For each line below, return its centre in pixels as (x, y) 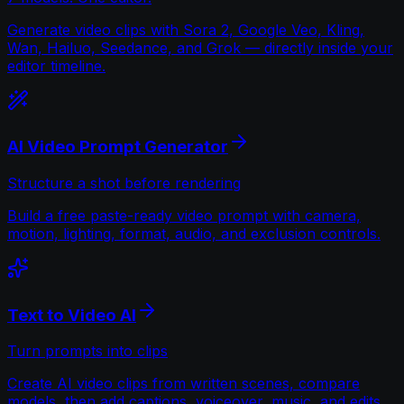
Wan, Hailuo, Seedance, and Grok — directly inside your (200, 47)
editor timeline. (56, 65)
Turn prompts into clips (87, 351)
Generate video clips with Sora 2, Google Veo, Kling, (186, 29)
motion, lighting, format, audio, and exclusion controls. (194, 234)
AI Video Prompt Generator (118, 147)
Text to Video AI (72, 315)
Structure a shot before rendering (124, 183)
